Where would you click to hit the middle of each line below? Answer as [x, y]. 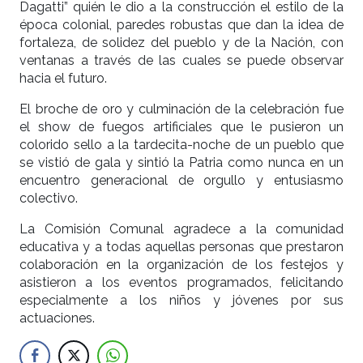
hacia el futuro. [63, 79]
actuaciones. [57, 318]
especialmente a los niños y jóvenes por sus [181, 301]
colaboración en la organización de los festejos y [181, 265]
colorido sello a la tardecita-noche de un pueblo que [181, 145]
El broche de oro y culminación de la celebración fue [181, 109]
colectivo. [49, 199]
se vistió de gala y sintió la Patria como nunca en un [181, 163]
